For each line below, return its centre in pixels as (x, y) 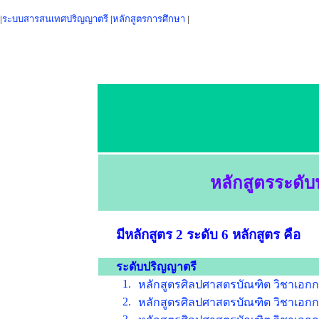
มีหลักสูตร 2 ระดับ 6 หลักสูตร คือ (208, 234)
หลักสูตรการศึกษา (149, 19)
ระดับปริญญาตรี (156, 267)
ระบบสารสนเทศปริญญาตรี (55, 19)
